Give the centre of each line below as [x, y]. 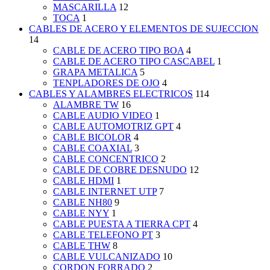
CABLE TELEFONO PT [103, 235]
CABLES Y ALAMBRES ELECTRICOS [111, 94]
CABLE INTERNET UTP [105, 192]
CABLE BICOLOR [92, 137]
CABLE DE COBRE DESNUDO [120, 170]
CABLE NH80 [83, 202]
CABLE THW [82, 246]
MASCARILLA [85, 7]
